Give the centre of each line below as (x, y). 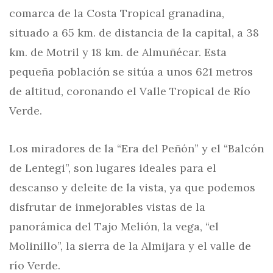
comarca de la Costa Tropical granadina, (117, 13)
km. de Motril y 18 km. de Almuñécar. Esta (118, 52)
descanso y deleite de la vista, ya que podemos (132, 187)
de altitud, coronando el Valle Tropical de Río (130, 91)
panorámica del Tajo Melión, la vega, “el (114, 226)
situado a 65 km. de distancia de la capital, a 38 (134, 33)
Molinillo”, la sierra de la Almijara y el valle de (130, 246)
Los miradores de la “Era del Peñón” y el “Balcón (136, 148)
